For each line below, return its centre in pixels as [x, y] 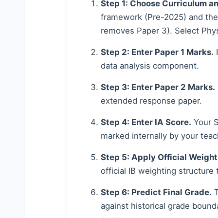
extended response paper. [151, 100]
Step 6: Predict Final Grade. [156, 192]
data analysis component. [150, 65]
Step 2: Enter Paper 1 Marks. [157, 52]
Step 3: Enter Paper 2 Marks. [158, 87]
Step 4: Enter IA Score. [146, 122]
